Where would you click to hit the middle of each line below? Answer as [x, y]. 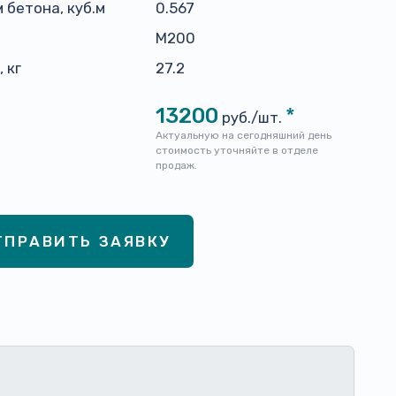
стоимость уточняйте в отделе [237, 150]
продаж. [176, 165]
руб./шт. [252, 118]
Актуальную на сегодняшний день [244, 135]
